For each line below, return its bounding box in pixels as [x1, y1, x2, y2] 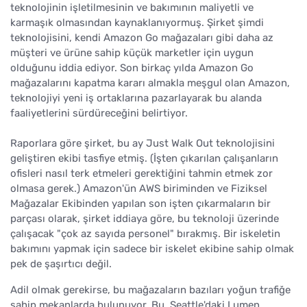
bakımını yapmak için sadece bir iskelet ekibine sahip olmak [10, 242, 294, 255]
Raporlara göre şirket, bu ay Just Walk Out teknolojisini [10, 136, 275, 149]
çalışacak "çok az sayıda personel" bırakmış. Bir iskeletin [10, 227, 280, 240]
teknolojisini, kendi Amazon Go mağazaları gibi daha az [10, 31, 273, 44]
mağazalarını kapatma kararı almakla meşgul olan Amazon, [10, 76, 290, 89]
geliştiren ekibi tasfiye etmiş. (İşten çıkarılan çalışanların [10, 151, 278, 164]
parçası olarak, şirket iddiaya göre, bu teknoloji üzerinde [10, 212, 279, 225]
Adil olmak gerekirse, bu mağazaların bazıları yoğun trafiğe [10, 283, 291, 296]
